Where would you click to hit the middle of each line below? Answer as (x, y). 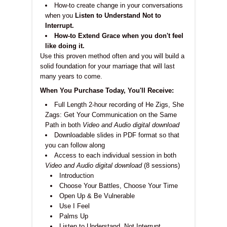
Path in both (64, 125)
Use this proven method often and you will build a (112, 56)
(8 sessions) (161, 165)
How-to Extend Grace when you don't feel (119, 35)
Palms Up (74, 216)
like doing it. (65, 46)
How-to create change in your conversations (119, 5)
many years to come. (72, 76)
